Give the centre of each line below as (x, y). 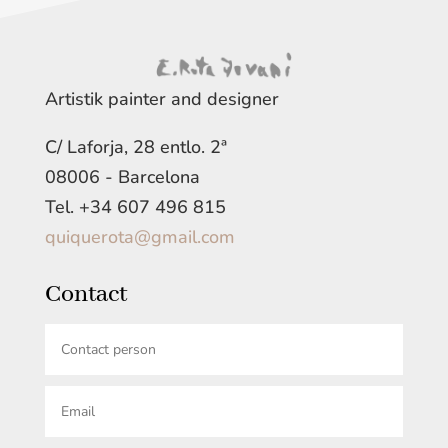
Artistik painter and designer (161, 98)
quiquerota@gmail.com (139, 236)
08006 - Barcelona (122, 176)
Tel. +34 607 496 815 (135, 206)
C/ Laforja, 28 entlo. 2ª (135, 146)
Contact (85, 294)
